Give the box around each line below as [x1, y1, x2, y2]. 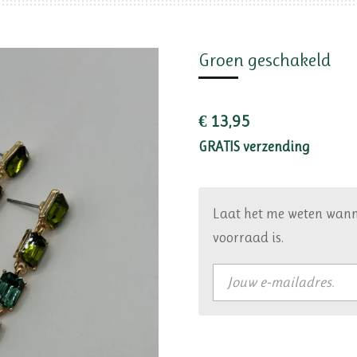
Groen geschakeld [198, 49, 331, 72]
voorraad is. [213, 229, 284, 246]
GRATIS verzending [198, 139, 310, 155]
